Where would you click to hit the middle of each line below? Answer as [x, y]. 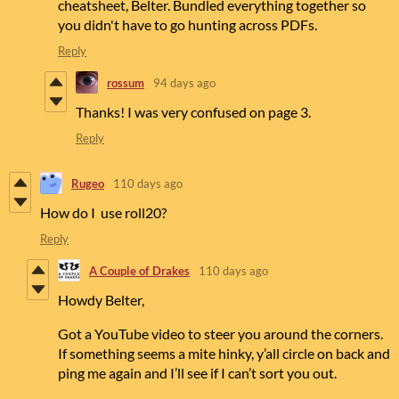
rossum [126, 82]
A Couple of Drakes [139, 270]
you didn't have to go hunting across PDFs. [187, 25]
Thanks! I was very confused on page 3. [193, 112]
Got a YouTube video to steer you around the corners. [220, 334]
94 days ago [184, 82]
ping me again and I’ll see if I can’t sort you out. [197, 373]
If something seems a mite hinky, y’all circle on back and [224, 354]
